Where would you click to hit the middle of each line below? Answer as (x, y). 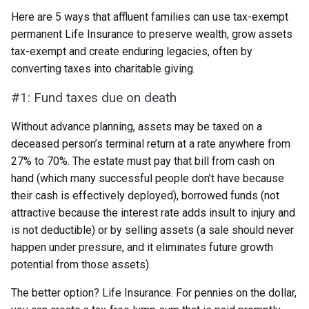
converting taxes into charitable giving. (103, 69)
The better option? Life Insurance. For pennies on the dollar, (154, 293)
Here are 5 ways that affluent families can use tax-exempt (150, 17)
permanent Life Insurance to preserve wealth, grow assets (152, 34)
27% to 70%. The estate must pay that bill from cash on (143, 161)
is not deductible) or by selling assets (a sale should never (152, 230)
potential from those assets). (81, 265)
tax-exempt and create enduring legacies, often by (132, 51)
